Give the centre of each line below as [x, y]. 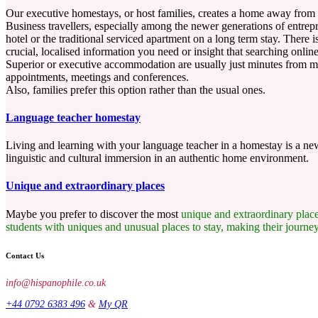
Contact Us [25, 255]
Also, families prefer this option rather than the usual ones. [136, 89]
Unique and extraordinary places [85, 186]
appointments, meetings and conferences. [97, 77]
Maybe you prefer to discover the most [93, 214]
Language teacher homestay [73, 117]
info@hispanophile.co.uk [56, 283]
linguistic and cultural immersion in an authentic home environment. [157, 158]
